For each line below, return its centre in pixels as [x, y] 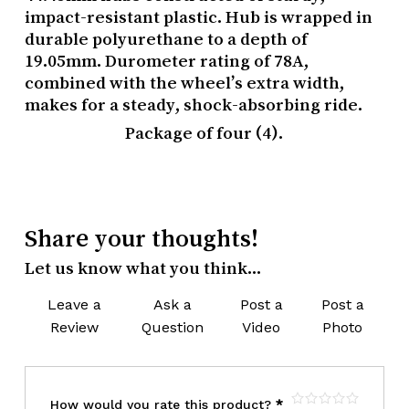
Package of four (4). [204, 132]
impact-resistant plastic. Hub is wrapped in [198, 16]
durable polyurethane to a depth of [166, 38]
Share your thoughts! [141, 238]
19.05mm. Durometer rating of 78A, [166, 60]
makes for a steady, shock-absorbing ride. [193, 104]
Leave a [74, 304]
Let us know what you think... [142, 267]
